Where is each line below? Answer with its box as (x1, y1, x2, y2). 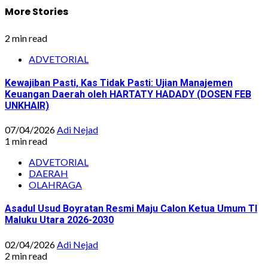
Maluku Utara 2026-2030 (5, 214, 114, 226)
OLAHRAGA (29, 179, 82, 191)
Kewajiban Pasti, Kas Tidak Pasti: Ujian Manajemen (5, 77, 233, 89)
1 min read (5, 135, 47, 147)
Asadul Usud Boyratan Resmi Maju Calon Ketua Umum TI (5, 203, 257, 215)
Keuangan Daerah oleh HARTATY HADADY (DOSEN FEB (5, 88, 251, 100)
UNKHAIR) (5, 99, 49, 111)
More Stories (5, 5, 68, 19)
